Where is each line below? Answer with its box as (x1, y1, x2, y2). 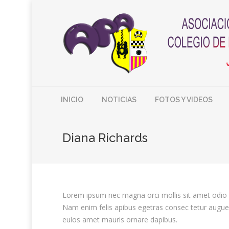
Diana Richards (62, 130, 148, 145)
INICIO (61, 96, 83, 104)
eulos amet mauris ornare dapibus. (62, 215, 177, 224)
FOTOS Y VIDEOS (155, 96, 213, 104)
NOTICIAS (102, 96, 136, 104)
